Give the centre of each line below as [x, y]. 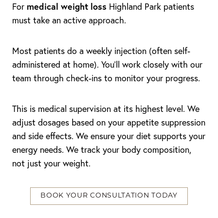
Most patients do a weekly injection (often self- [101, 51]
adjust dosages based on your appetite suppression [109, 122]
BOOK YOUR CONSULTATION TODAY [109, 196]
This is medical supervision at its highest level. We [106, 109]
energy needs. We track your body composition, [102, 150]
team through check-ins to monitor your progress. [106, 78]
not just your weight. [51, 163]
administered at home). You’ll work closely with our [107, 64]
